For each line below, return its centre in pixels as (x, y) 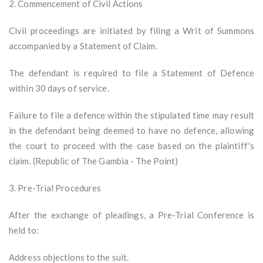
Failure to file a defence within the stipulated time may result (131, 115)
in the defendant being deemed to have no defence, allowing (131, 131)
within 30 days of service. (59, 88)
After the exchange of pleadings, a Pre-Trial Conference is (131, 215)
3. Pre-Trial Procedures (55, 188)
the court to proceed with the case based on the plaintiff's (131, 146)
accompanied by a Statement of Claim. (83, 46)
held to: (24, 230)
